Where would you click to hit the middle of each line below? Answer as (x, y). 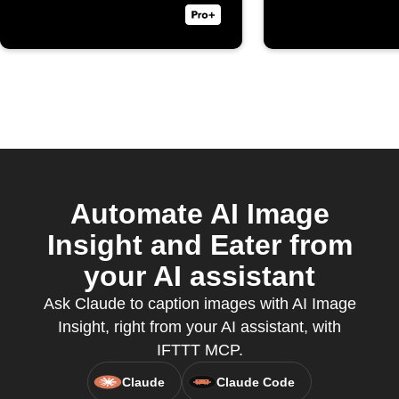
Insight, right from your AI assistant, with (199, 327)
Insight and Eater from (199, 245)
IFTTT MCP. (199, 350)
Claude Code (256, 382)
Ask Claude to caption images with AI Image (199, 304)
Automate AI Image (199, 214)
